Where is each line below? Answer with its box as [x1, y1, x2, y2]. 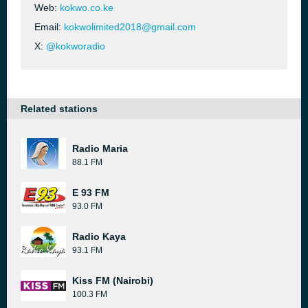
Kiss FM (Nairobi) [72, 275, 153, 286]
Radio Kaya [72, 231, 126, 242]
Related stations [21, 103, 98, 114]
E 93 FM [72, 187, 109, 198]
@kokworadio [46, 41, 105, 52]
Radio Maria [72, 143, 128, 154]
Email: [34, 21, 64, 32]
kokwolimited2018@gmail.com [64, 21, 196, 32]
